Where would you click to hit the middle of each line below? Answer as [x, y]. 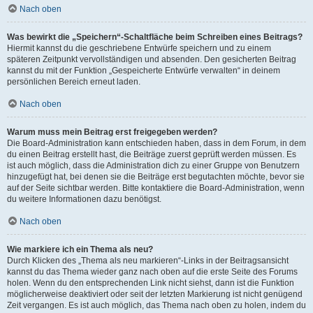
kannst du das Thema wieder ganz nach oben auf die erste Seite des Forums [152, 272]
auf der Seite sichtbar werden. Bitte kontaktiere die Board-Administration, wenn [156, 188]
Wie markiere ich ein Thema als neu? [80, 249]
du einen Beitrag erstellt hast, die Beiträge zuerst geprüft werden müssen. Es [152, 154]
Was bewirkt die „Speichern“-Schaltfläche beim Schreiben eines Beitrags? [155, 37]
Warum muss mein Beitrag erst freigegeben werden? [112, 132]
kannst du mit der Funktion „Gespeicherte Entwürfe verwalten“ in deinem [144, 71]
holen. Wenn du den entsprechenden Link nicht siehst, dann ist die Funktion [151, 283]
